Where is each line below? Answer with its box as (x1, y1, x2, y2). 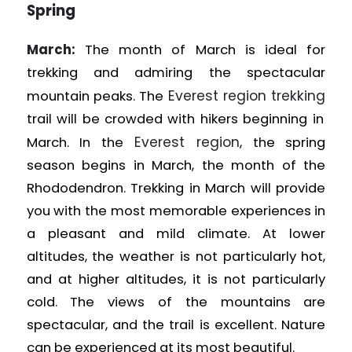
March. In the (26, 133, 134, 152)
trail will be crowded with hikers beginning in (26, 109, 324, 128)
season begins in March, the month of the (26, 156, 326, 174)
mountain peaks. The (26, 86, 168, 105)
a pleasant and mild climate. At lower (26, 224, 326, 243)
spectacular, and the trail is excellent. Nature (26, 315, 326, 334)
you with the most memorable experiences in (26, 201, 326, 220)
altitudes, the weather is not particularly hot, (26, 247, 326, 266)
